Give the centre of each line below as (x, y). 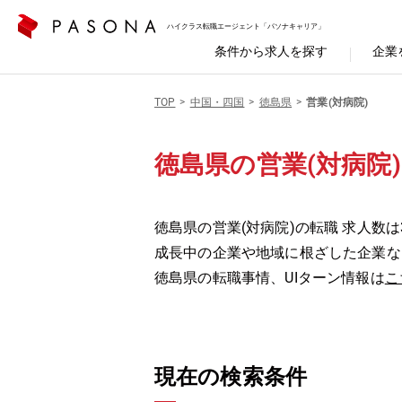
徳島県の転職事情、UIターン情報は (270, 278)
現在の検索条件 (231, 377)
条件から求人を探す (271, 51)
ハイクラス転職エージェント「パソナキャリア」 (246, 26)
